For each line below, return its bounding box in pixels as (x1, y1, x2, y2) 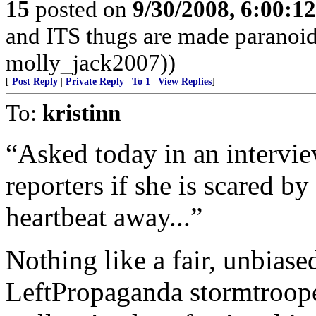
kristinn (42, 99, 121, 126)
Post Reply (12, 76, 58, 87)
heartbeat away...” (6, 202, 202, 232)
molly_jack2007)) (6, 49, 176, 75)
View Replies (158, 76, 212, 87)
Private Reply (66, 76, 124, 87)
